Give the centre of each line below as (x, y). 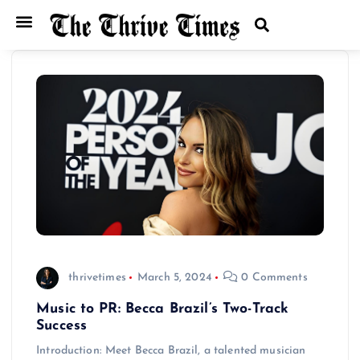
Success (62, 326)
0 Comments (273, 277)
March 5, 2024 (174, 277)
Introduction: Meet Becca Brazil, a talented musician (171, 351)
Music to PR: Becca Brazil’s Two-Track (163, 309)
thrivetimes (97, 277)
